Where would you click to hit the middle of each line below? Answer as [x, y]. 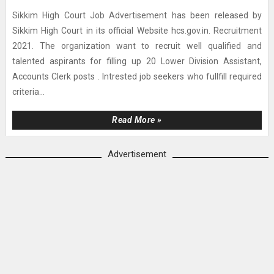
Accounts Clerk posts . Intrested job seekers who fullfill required [137, 76]
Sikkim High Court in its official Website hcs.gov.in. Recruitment [137, 31]
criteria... [28, 92]
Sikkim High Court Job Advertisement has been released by [137, 15]
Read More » [137, 120]
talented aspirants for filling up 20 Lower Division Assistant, [137, 61]
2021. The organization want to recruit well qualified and [137, 46]
